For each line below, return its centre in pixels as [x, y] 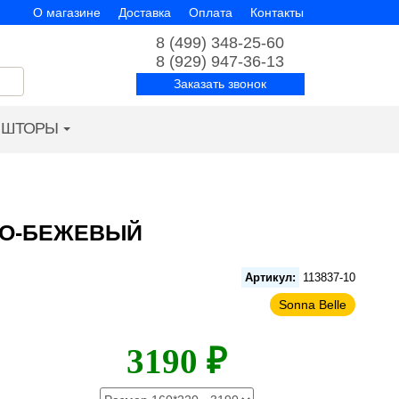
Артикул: [271, 277]
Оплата [210, 12]
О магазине [66, 12]
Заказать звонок [220, 84]
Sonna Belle [313, 305]
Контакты [277, 12]
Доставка [144, 12]
